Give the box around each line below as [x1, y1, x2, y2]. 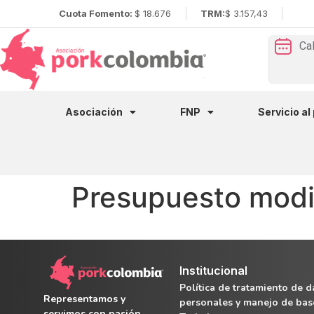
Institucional [179, 263, 247, 278]
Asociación [65, 105, 123, 118]
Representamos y [43, 292, 125, 306]
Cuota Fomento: [58, 8, 135, 19]
